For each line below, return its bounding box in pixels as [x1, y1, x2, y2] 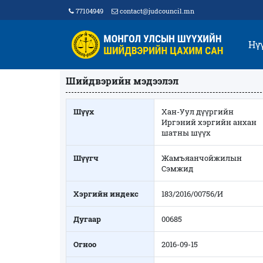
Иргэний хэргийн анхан [161, 117, 257, 128]
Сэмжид [161, 163, 193, 174]
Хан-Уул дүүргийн [161, 106, 234, 117]
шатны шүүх [161, 127, 211, 139]
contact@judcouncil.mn [120, 6, 194, 15]
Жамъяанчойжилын [161, 153, 242, 164]
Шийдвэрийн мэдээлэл [66, 75, 178, 87]
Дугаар [73, 214, 101, 225]
